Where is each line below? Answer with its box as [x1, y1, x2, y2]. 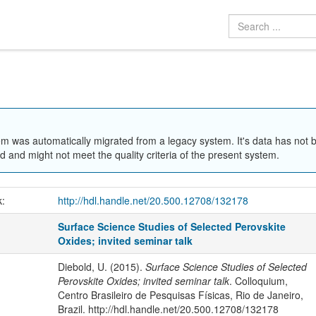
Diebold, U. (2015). [57, 259, 145, 274]
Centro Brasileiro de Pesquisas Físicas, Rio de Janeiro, [57, 287, 303, 302]
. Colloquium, [229, 273, 288, 288]
